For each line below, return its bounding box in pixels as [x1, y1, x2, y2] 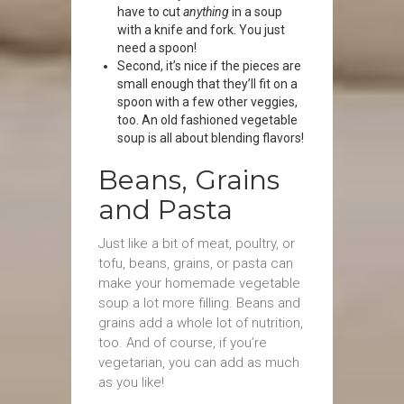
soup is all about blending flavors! [117, 131, 304, 145]
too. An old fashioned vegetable [117, 113, 298, 127]
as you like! [98, 374, 164, 390]
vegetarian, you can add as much [98, 354, 299, 371]
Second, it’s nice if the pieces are [117, 59, 301, 73]
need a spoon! [117, 41, 197, 55]
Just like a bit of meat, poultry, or [98, 235, 295, 252]
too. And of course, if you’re [98, 335, 267, 351]
